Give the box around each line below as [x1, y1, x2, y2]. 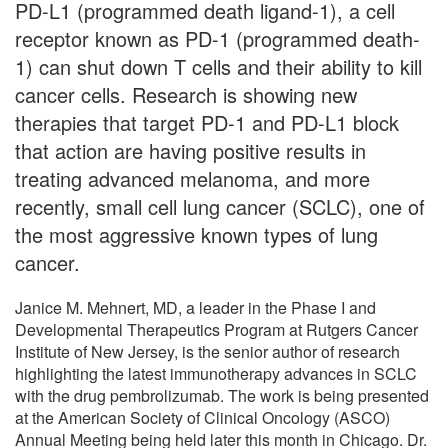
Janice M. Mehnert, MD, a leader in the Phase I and [15, 295, 376, 319]
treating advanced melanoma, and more [15, 163, 370, 193]
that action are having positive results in [15, 135, 366, 165]
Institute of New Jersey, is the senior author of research [15, 339, 400, 363]
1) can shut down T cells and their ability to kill [15, 51, 422, 81]
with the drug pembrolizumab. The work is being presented [15, 383, 429, 407]
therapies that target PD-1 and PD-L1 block [15, 107, 399, 137]
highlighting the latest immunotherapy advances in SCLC [15, 361, 417, 385]
